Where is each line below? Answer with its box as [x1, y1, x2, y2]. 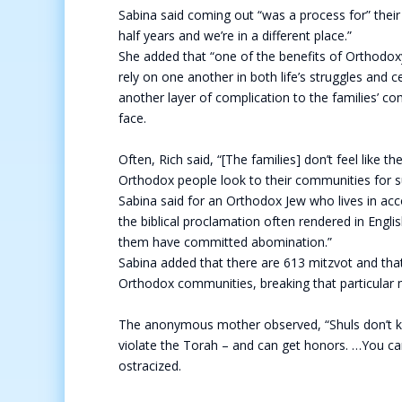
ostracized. [118, 357, 185, 374]
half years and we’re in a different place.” [118, 27, 355, 44]
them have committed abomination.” [118, 233, 336, 250]
